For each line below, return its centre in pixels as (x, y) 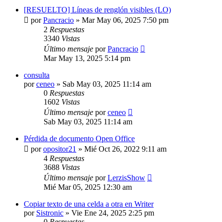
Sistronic (50, 213)
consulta (37, 75)
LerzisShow (126, 178)
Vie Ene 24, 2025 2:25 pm (113, 213)
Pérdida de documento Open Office (79, 139)
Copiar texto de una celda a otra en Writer (89, 204)
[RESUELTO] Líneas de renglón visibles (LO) (97, 10)
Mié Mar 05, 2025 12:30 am (88, 187)
